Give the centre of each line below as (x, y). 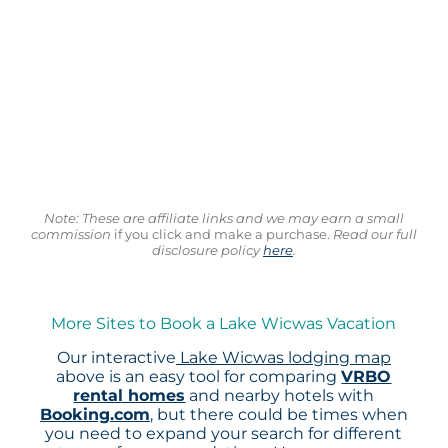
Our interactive (116, 358)
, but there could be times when (278, 415)
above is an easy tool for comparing (199, 377)
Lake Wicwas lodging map (283, 358)
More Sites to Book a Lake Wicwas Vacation (224, 324)
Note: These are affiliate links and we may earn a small (223, 217)
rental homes (129, 396)
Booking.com (94, 415)
